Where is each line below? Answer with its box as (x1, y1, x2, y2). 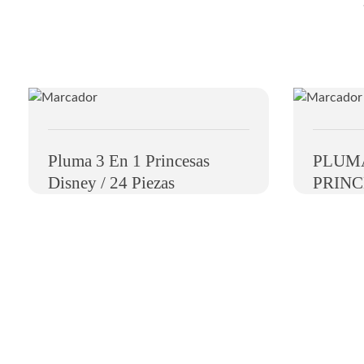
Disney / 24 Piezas (48, 173, 175, 193)
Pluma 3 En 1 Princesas (48, 151, 210, 171)
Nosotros (273, 344, 335, 362)
